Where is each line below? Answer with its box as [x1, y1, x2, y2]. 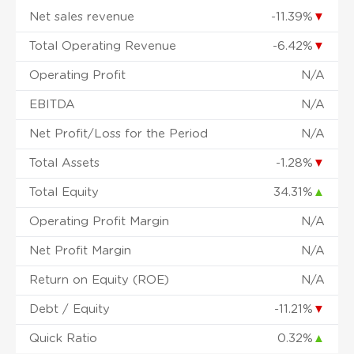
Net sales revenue [29, 10, 134, 23]
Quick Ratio [29, 332, 97, 345]
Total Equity [29, 186, 99, 198]
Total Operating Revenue [29, 40, 176, 52]
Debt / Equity [29, 303, 110, 315]
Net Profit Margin [29, 244, 131, 257]
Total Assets [29, 156, 100, 169]
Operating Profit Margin [29, 215, 169, 228]
